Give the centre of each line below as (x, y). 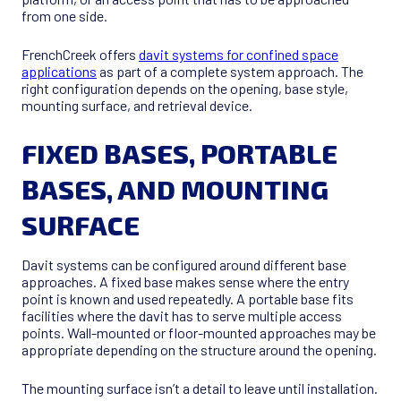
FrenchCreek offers (80, 55)
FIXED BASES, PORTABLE (179, 154)
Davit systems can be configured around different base (184, 265)
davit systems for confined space (239, 55)
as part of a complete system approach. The (230, 72)
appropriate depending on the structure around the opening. (199, 350)
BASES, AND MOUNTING (175, 189)
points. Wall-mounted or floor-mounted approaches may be (199, 333)
